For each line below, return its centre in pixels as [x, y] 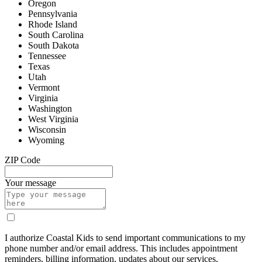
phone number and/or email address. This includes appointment [121, 249]
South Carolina [56, 35]
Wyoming [46, 140]
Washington [50, 109]
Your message [30, 183]
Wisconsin [47, 130]
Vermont [44, 88]
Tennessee [47, 56]
